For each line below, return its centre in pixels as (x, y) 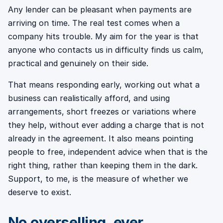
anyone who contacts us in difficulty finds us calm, (106, 50)
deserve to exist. (40, 192)
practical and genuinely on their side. (78, 63)
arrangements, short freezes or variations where (102, 112)
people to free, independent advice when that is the (108, 152)
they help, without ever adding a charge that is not (106, 125)
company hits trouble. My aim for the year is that (103, 37)
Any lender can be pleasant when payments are (100, 10)
